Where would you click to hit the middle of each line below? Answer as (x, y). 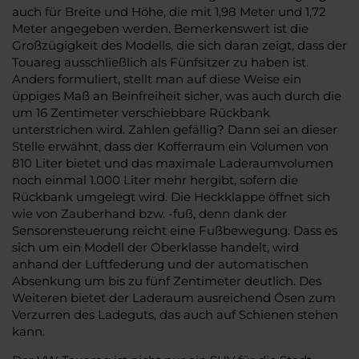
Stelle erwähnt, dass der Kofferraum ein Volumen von (170, 146)
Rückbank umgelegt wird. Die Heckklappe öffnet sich (171, 196)
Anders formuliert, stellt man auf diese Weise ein (157, 79)
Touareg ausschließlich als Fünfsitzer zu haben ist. (160, 62)
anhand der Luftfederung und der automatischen (160, 264)
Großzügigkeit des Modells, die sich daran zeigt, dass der (179, 45)
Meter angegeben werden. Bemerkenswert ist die (160, 28)
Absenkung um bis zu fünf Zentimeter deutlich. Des (167, 280)
